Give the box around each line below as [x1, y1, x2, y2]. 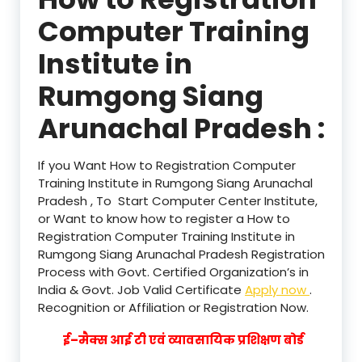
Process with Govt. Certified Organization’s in [38, 263, 309, 280]
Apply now [245, 280, 309, 298]
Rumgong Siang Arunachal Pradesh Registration [38, 245, 325, 263]
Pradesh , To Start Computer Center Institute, [38, 192, 318, 209]
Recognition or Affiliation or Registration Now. [38, 298, 309, 316]
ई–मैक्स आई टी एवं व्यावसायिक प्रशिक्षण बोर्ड [63, 330, 304, 348]
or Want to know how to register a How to [38, 209, 290, 227]
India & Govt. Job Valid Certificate [38, 280, 245, 298]
